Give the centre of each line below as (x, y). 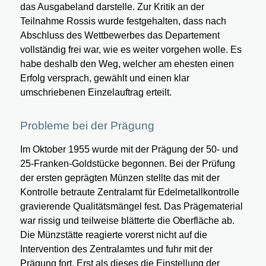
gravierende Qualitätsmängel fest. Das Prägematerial (131, 207)
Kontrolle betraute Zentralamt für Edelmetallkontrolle (129, 192)
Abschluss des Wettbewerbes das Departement (120, 35)
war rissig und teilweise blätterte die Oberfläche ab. (127, 221)
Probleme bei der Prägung (87, 125)
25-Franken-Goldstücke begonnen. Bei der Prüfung (127, 164)
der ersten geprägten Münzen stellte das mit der (120, 178)
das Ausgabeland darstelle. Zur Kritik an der (112, 7)
